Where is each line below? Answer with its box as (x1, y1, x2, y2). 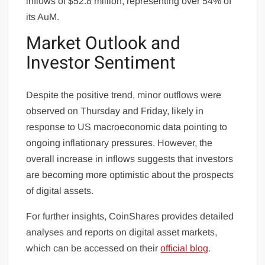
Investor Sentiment (26, 50, 176, 77)
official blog (160, 243, 209, 253)
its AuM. (26, 12, 60, 22)
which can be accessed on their (26, 243, 161, 253)
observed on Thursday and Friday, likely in (26, 105, 204, 116)
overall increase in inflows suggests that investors (26, 153, 234, 164)
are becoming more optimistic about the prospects (26, 169, 234, 180)
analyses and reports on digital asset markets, (26, 227, 218, 237)
